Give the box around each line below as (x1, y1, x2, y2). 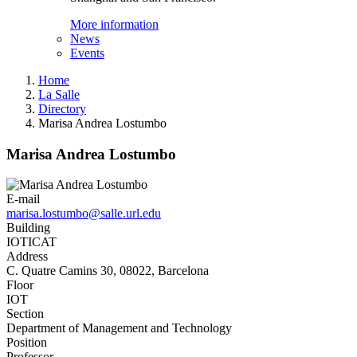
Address (6, 249, 48, 264)
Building (6, 221, 50, 235)
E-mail (6, 192, 40, 206)
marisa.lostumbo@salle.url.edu (6, 206, 161, 221)
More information (70, 18, 159, 31)
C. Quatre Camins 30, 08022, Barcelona (6, 264, 209, 278)
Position (6, 335, 47, 350)
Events (70, 46, 104, 60)
